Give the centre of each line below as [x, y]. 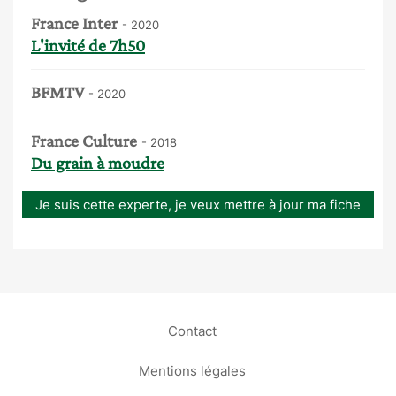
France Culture [84, 140]
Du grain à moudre [98, 162]
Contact [192, 331]
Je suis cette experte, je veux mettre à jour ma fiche [198, 204]
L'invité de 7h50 [88, 45]
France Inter [74, 23]
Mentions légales [192, 370]
